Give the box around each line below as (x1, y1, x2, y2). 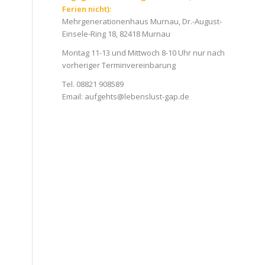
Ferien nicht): (62, 4, 112, 15)
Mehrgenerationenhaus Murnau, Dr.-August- (62, 16, 222, 27)
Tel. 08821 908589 (62, 79, 124, 90)
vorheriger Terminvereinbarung (62, 60, 176, 71)
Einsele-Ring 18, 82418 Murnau (62, 28, 171, 40)
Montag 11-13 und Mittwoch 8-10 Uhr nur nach (62, 47, 225, 59)
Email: (62, 91, 85, 102)
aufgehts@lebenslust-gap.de (85, 91, 190, 102)
